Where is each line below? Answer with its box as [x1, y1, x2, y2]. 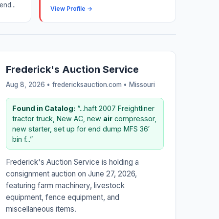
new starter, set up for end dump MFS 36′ [12, 125, 150, 133]
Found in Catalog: [12, 104, 75, 113]
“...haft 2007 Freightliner [75, 104, 154, 113]
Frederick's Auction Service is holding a [5, 157, 139, 167]
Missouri [129, 81, 155, 89]
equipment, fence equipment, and [5, 193, 119, 202]
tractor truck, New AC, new [12, 114, 103, 123]
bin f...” [12, 135, 33, 144]
